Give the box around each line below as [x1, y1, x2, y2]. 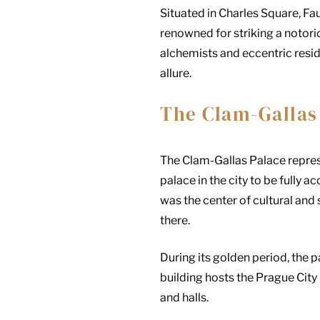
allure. [160, 66, 191, 80]
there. [160, 213, 190, 227]
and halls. [160, 290, 209, 304]
